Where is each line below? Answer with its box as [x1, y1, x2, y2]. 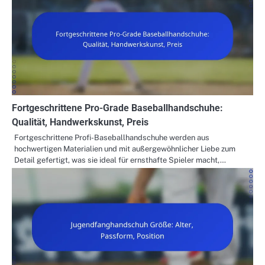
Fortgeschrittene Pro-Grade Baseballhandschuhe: [12, 102, 223, 114]
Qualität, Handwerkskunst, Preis [12, 117, 148, 128]
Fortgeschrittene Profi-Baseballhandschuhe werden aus [14, 133, 209, 143]
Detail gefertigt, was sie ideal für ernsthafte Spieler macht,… [14, 156, 226, 165]
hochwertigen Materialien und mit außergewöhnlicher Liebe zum [14, 144, 235, 154]
